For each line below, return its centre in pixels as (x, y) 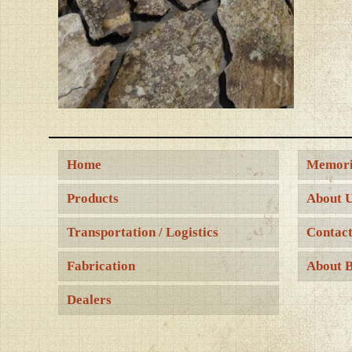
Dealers (90, 300)
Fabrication (101, 266)
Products (93, 198)
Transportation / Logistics (143, 232)
